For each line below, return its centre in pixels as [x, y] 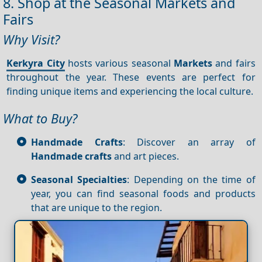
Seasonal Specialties [79, 179]
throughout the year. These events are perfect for [131, 77]
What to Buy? [40, 119]
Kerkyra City [36, 63]
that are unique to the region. [96, 207]
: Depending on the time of [191, 179]
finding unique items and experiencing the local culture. [130, 91]
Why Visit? [31, 40]
